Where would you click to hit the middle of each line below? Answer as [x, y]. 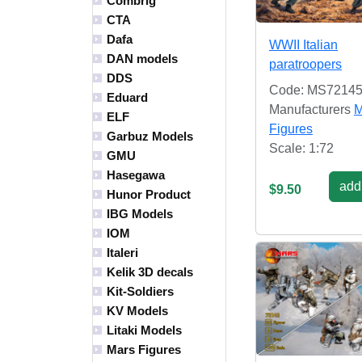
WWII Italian [303, 44]
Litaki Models [144, 330]
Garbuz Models [150, 137]
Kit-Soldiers [140, 292]
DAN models [142, 59]
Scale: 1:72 [301, 148]
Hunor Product [149, 195]
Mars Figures [144, 350]
